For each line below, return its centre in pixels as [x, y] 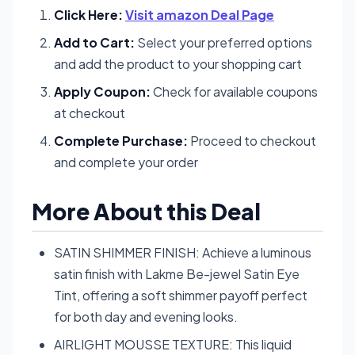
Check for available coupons [234, 91]
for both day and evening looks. [146, 316]
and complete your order [126, 162]
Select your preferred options [223, 42]
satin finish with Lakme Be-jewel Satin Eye [177, 273]
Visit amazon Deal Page [200, 14]
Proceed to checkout [252, 140]
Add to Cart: [94, 42]
